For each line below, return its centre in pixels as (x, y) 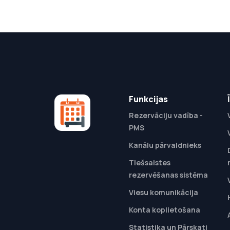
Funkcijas (148, 99)
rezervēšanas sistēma (168, 175)
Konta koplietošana (164, 210)
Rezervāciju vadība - (166, 116)
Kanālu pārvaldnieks (165, 145)
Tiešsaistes (149, 163)
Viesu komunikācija (163, 193)
